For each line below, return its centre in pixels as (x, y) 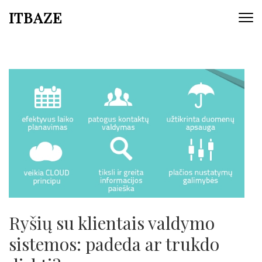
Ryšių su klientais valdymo (112, 223)
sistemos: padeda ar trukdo (114, 244)
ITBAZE (35, 17)
